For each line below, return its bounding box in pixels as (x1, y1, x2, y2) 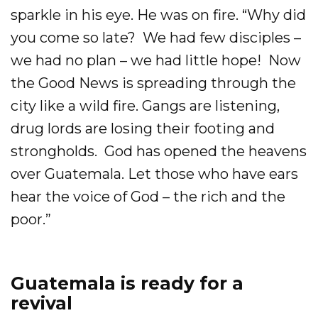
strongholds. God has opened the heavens (11, 143, 307, 160)
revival (11, 292, 72, 314)
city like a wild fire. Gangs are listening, (11, 97, 280, 114)
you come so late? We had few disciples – (11, 29, 301, 46)
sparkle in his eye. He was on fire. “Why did (11, 6, 306, 23)
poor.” (11, 211, 51, 228)
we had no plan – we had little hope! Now (11, 52, 301, 69)
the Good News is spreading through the (11, 75, 296, 92)
